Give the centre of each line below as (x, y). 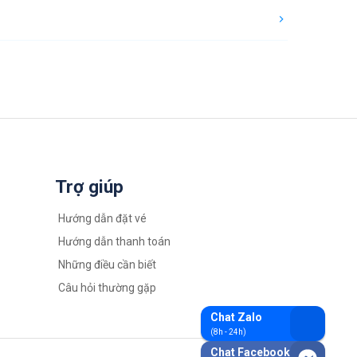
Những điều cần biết (107, 265)
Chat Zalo (236, 317)
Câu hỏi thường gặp (107, 288)
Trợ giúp (89, 187)
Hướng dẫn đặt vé (102, 218)
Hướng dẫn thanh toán (114, 241)
